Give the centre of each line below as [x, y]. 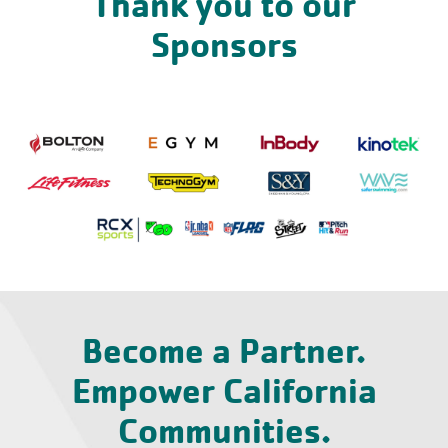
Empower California [224, 390]
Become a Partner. [224, 350]
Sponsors [224, 45]
